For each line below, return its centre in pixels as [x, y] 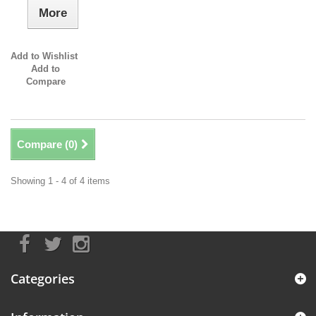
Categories [43, 279]
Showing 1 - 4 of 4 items [60, 181]
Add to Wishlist [44, 56]
